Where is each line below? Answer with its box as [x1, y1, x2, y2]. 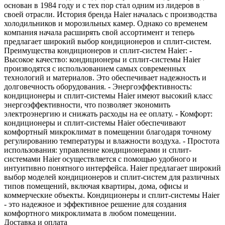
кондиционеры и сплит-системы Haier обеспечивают [4, 118, 186, 127]
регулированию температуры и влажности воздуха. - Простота [4, 136, 219, 145]
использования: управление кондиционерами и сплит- [4, 145, 191, 154]
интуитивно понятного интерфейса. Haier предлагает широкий [4, 163, 221, 172]
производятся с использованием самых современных [4, 64, 186, 73]
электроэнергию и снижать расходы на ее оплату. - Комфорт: [4, 109, 212, 118]
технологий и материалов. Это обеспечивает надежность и [4, 73, 206, 82]
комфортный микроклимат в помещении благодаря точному [4, 127, 211, 136]
